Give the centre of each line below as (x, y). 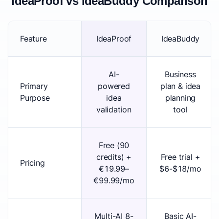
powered (114, 86)
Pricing (33, 163)
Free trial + (180, 157)
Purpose (35, 98)
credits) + (114, 157)
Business (180, 74)
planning (180, 98)
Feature (33, 39)
